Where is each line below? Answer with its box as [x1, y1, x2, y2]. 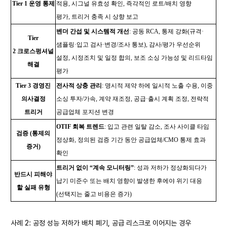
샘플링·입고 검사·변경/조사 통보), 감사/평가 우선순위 [56, 41, 201, 48]
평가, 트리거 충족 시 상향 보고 [56, 13, 138, 20]
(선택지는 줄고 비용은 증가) [56, 191, 132, 198]
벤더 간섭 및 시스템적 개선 [56, 28, 129, 35]
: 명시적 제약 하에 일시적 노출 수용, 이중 [102, 82, 213, 89]
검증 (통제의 [16, 130, 50, 137]
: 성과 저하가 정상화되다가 [134, 164, 207, 171]
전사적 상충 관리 [56, 82, 102, 89]
